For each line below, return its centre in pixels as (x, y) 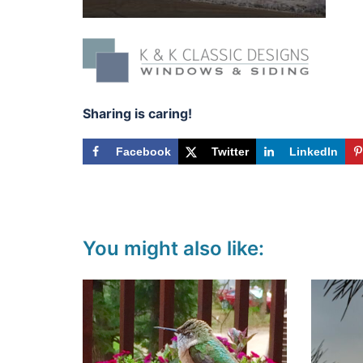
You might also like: (173, 249)
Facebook (143, 152)
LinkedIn (314, 152)
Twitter (230, 152)
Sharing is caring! (137, 114)
